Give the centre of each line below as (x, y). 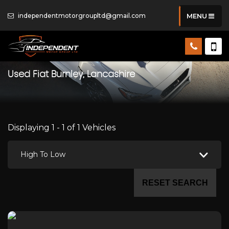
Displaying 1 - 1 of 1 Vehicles (62, 128)
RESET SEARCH (175, 182)
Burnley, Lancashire (92, 75)
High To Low (43, 154)
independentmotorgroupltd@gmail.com (81, 16)
